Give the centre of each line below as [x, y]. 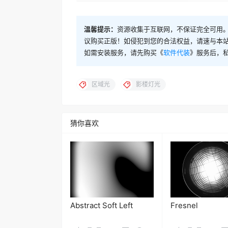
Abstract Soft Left [102, 205]
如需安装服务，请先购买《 [124, 53]
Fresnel [184, 205]
